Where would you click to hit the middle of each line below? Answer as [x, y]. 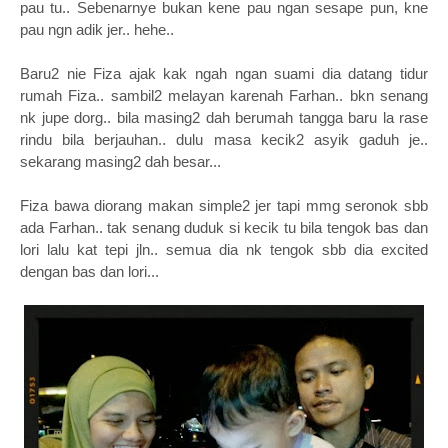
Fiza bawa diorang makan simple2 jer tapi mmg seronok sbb [224, 205]
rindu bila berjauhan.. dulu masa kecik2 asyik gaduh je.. [224, 139]
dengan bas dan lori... [89, 271]
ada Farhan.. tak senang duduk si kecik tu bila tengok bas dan [224, 227]
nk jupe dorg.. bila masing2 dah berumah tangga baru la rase [224, 117]
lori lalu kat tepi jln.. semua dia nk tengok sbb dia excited [224, 249]
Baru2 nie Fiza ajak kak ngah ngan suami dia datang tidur [224, 73]
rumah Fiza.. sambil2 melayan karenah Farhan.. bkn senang [224, 95]
